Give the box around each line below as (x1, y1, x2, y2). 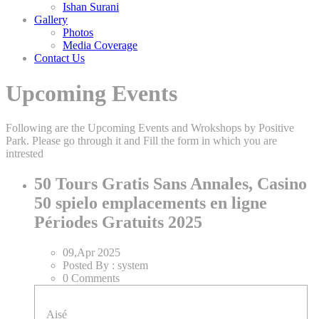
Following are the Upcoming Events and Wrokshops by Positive (6, 121, 294, 134)
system (117, 258, 148, 271)
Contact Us (34, 52, 85, 65)
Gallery (34, 14, 68, 26)
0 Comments (63, 271, 120, 284)
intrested (6, 147, 43, 159)
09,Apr (63, 246, 95, 258)
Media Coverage (63, 39, 137, 52)
